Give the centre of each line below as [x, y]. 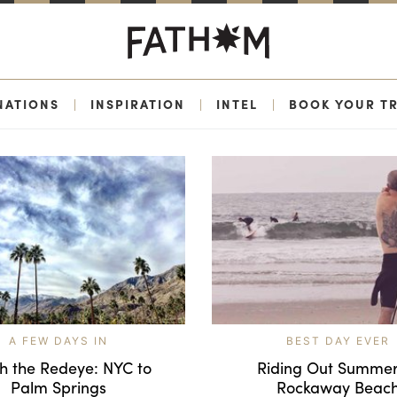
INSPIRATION [138, 104]
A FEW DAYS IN [59, 340]
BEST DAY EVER [338, 340]
